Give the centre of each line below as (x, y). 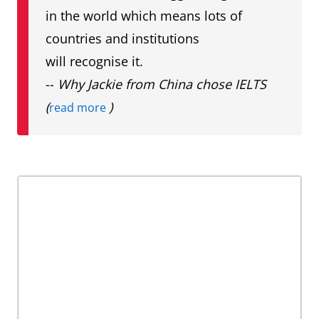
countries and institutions (122, 39)
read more (79, 108)
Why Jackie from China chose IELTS (162, 84)
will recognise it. (96, 62)
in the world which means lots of (144, 16)
